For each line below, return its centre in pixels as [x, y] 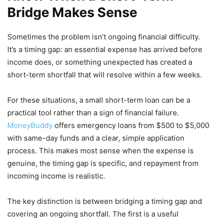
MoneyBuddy [30, 126]
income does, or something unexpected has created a [100, 62]
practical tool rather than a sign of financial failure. [93, 113]
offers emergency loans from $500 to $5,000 [131, 126]
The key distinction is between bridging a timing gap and [105, 201]
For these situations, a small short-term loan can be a [99, 100]
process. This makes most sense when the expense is [100, 151]
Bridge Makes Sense [72, 13]
